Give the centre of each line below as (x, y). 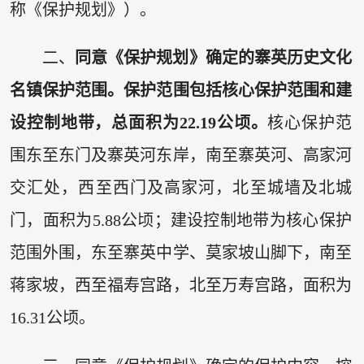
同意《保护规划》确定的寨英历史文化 (214, 58)
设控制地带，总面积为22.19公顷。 (139, 123)
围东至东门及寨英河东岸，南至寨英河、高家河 (181, 156)
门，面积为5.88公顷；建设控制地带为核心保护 (181, 221)
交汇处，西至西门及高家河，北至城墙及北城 (181, 188)
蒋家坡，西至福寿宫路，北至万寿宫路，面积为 (181, 286)
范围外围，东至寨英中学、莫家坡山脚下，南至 (181, 253)
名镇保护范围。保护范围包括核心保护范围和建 (181, 91)
